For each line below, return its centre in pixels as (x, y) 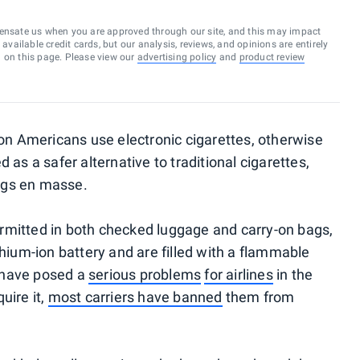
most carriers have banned (135, 297)
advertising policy (177, 57)
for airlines (239, 274)
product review (272, 57)
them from (258, 297)
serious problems (145, 274)
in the (293, 274)
